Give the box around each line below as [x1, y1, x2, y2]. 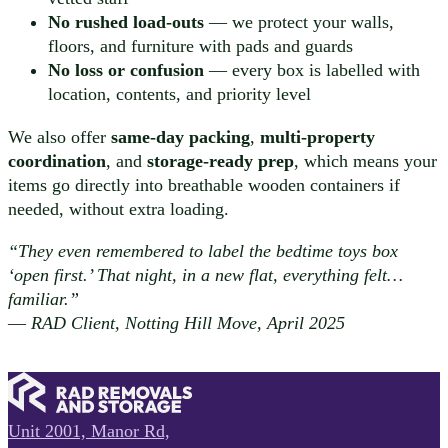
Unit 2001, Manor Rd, [8, 421, 170, 442]
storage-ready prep [147, 150, 294, 171]
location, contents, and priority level [48, 84, 311, 105]
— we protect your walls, [204, 12, 394, 33]
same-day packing [111, 126, 250, 147]
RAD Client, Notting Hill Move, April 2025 [31, 313, 345, 334]
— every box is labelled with [204, 60, 420, 81]
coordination [8, 150, 106, 171]
